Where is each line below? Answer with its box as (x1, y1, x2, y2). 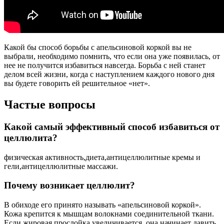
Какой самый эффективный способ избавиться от (4, 121, 219, 132)
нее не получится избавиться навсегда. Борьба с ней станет (4, 61, 205, 70)
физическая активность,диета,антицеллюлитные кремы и (4, 152, 200, 161)
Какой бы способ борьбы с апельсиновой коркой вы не (4, 43, 191, 52)
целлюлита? (4, 132, 57, 143)
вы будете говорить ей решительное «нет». (4, 79, 150, 88)
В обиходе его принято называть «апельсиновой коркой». (4, 200, 201, 209)
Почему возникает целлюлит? (4, 180, 135, 191)
